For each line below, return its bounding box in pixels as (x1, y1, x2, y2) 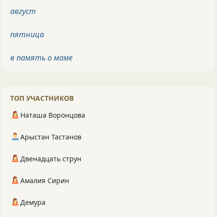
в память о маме (10, 52, 73, 63)
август (10, 5, 36, 16)
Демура (20, 197, 46, 207)
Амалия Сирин (20, 175, 69, 185)
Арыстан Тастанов (20, 132, 81, 141)
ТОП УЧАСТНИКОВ (10, 93, 74, 103)
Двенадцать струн (20, 154, 81, 163)
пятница (10, 29, 44, 40)
